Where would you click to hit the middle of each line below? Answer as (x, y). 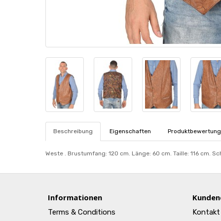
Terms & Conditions (82, 212)
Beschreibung (73, 131)
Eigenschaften (130, 131)
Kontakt (206, 212)
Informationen (75, 197)
